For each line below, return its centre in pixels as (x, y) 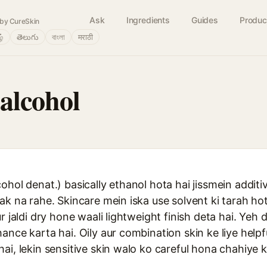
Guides (204, 20)
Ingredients (148, 20)
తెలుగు (28, 37)
